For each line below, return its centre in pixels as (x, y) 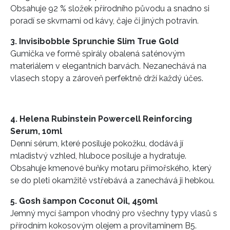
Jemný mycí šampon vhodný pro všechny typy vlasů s (114, 213)
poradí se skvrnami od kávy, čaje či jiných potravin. (106, 21)
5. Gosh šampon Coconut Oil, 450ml (85, 201)
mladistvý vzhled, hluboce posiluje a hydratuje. (98, 156)
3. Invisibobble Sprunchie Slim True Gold (95, 41)
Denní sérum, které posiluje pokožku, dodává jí (97, 143)
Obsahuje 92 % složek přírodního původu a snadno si (110, 8)
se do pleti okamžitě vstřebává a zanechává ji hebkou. (113, 180)
